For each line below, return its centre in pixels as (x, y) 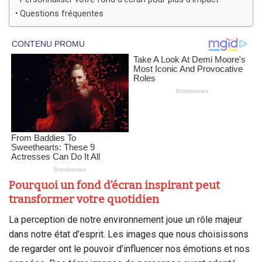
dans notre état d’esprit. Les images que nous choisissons (129, 234)
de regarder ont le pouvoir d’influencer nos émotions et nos (129, 249)
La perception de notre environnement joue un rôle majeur (125, 219)
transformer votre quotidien (84, 199)
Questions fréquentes (61, 14)
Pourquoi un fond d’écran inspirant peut (114, 185)
